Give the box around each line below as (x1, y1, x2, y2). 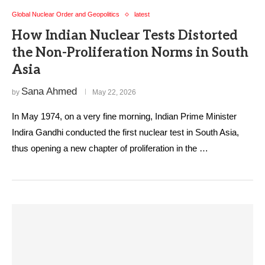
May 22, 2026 (92, 88, 136, 96)
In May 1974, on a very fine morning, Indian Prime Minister (12, 111, 237, 121)
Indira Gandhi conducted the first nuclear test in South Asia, (12, 127, 239, 137)
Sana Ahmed (21, 86, 77, 97)
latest (134, 11, 150, 18)
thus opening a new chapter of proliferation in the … (12, 143, 208, 153)
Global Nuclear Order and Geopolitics (12, 11, 119, 18)
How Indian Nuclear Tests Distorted (12, 28, 238, 43)
